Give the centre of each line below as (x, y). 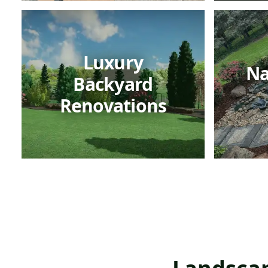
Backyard (113, 84)
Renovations (113, 106)
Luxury (113, 63)
